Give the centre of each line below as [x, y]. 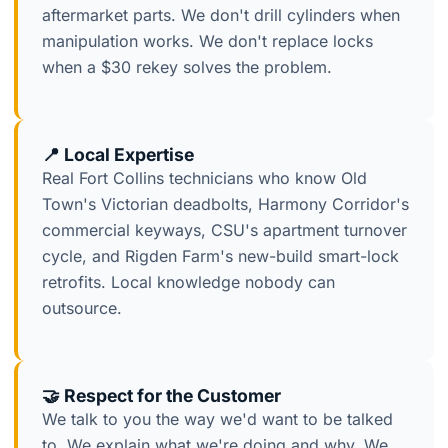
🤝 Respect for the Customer [161, 396]
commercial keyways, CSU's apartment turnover [224, 230]
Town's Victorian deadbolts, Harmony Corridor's [225, 204]
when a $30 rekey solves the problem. [187, 67]
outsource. [82, 308]
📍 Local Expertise [118, 155]
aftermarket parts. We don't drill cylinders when [221, 15]
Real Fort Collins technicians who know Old [204, 178]
